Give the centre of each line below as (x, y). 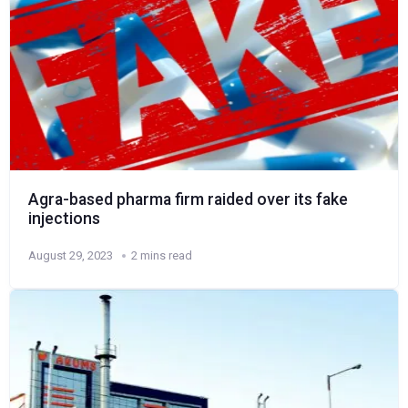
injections (64, 219)
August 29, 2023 (71, 256)
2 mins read (162, 256)
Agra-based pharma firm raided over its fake (188, 200)
